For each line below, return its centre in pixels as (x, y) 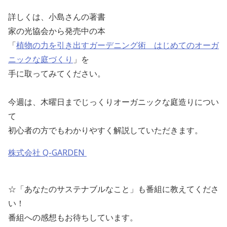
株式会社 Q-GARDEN (47, 153)
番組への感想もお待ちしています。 (73, 218)
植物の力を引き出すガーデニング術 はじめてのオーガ (118, 45)
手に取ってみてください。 (57, 74)
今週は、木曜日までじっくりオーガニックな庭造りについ (113, 102)
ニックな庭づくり (41, 60)
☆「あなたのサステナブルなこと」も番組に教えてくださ (113, 189)
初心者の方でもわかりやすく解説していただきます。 (105, 130)
